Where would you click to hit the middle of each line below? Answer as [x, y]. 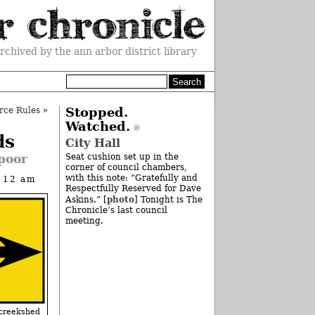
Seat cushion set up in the [122, 157]
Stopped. [96, 112]
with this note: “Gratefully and [131, 178]
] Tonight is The [168, 200]
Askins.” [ [86, 200]
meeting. [84, 221]
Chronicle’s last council [116, 211]
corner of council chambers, [126, 168]
